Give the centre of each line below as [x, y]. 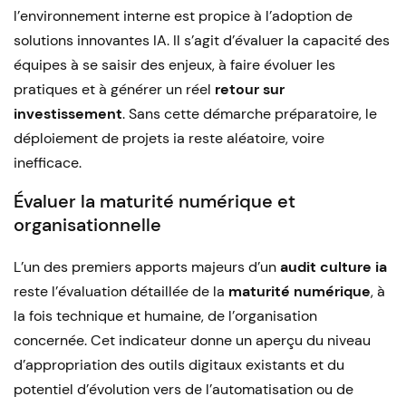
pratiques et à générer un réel [114, 89]
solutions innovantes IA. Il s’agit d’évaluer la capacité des [202, 40]
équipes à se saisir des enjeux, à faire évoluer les [174, 65]
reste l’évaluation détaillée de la [121, 291]
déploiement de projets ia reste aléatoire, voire [169, 138]
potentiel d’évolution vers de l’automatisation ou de [184, 389]
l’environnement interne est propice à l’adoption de [183, 16]
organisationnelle [87, 225]
